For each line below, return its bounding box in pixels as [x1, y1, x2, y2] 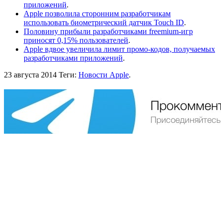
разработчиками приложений [24, 53, 123, 62]
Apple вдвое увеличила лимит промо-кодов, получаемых [24, 44, 215, 53]
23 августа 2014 [4, 70, 57, 79]
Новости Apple [78, 70, 129, 79]
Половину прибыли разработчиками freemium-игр [24, 27, 193, 36]
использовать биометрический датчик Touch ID [24, 18, 184, 27]
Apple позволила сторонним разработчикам [24, 9, 171, 18]
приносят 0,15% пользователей [24, 36, 128, 44]
